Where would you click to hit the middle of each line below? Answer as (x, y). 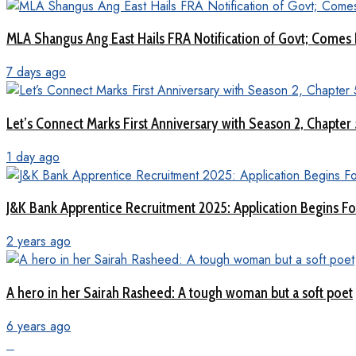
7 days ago (36, 72)
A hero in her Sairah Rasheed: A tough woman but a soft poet (180, 292)
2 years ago (39, 242)
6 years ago (39, 326)
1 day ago (33, 157)
